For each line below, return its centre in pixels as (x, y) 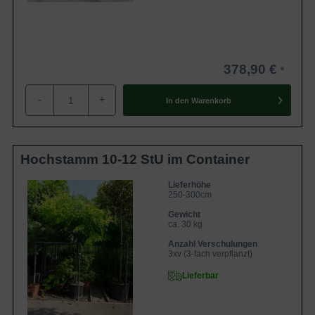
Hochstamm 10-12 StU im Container (135, 159)
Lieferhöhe (189, 185)
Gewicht (184, 214)
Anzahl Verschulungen (213, 244)
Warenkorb (211, 100)
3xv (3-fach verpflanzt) (210, 254)
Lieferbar (200, 276)
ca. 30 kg (185, 224)
